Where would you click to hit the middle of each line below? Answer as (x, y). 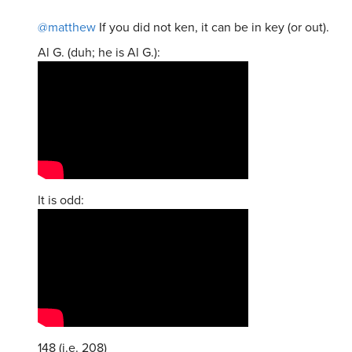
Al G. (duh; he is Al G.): (99, 53)
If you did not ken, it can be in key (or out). (213, 27)
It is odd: (61, 200)
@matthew (67, 27)
